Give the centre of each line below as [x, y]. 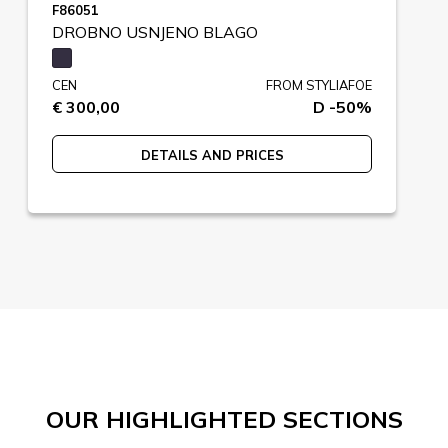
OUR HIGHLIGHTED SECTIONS [224, 418]
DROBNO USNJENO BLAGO [155, 31]
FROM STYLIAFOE [319, 84]
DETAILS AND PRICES [212, 154]
